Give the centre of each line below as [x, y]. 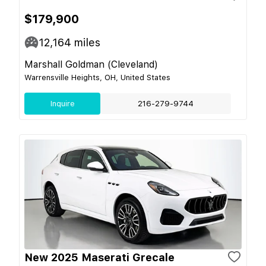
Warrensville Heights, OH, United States [97, 77]
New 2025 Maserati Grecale [99, 257]
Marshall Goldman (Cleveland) [91, 64]
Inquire [62, 103]
